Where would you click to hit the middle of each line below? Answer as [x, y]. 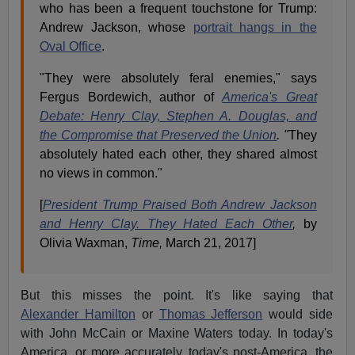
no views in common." [101, 173]
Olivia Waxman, [86, 242]
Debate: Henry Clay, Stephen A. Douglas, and [178, 116]
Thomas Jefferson [211, 314]
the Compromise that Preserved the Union [158, 135]
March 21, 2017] [211, 242]
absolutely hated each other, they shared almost [178, 154]
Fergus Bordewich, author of [131, 97]
